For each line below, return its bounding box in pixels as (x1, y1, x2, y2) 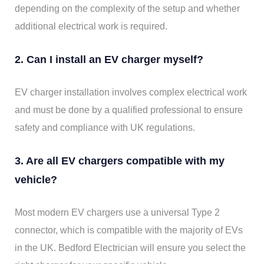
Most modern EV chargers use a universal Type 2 (15, 207, 220, 218)
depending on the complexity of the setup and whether (15, 4, 240, 14)
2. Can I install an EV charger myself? (15, 54, 203, 66)
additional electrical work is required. (15, 21, 167, 32)
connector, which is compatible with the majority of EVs (15, 225, 243, 236)
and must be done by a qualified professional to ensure (15, 105, 243, 115)
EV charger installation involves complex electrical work (15, 87, 247, 98)
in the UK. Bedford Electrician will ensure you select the (15, 243, 246, 253)
